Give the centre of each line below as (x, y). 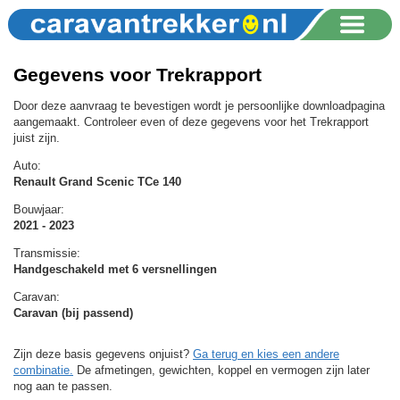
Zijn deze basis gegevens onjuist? (103, 354)
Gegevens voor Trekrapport (137, 75)
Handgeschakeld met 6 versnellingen (115, 269)
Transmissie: (47, 253)
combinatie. (43, 370)
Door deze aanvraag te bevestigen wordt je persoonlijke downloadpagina (199, 105)
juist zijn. (37, 137)
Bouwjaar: (39, 209)
